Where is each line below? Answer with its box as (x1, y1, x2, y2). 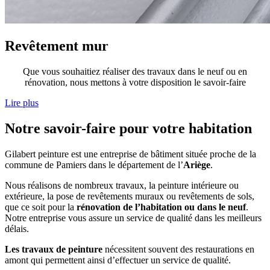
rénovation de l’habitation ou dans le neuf (77, 201, 246, 212)
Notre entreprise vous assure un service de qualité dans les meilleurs (5, 212, 262, 223)
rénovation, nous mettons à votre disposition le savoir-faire (24, 77, 246, 88)
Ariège (183, 159, 210, 170)
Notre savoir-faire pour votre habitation (5, 121, 252, 137)
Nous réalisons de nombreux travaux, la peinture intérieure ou (5, 180, 239, 190)
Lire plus (5, 98, 39, 108)
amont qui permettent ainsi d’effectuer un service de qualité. (5, 254, 231, 265)
